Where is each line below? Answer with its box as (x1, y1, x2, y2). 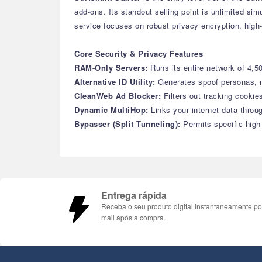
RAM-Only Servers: (74, 62, 150, 73)
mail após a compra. (101, 212, 166, 222)
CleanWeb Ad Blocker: (74, 90, 164, 101)
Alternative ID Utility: (74, 76, 156, 87)
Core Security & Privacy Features (74, 48, 203, 59)
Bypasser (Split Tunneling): (74, 118, 183, 129)
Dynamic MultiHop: (74, 104, 151, 115)
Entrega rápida (101, 188, 167, 202)
